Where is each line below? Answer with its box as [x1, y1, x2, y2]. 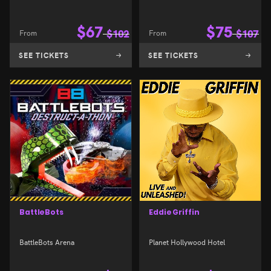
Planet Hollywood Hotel [149, 236, 225, 247]
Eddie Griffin [149, 207, 200, 218]
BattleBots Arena [19, 236, 74, 247]
